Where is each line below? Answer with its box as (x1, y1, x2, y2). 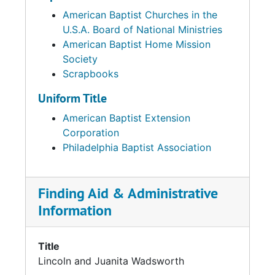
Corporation (63, 126, 119, 139)
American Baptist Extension (63, 112, 190, 124)
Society (63, 53, 98, 65)
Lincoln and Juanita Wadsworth (38, 255, 184, 267)
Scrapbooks (63, 68, 118, 80)
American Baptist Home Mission (63, 38, 211, 50)
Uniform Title (38, 90, 107, 106)
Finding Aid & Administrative (38, 184, 218, 203)
